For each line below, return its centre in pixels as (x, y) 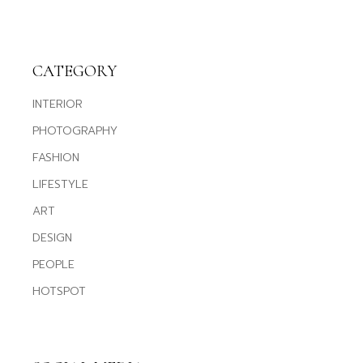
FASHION (56, 158)
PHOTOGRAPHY (75, 131)
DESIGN (53, 238)
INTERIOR (58, 105)
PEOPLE (54, 265)
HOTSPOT (60, 292)
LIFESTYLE (61, 185)
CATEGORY (75, 72)
